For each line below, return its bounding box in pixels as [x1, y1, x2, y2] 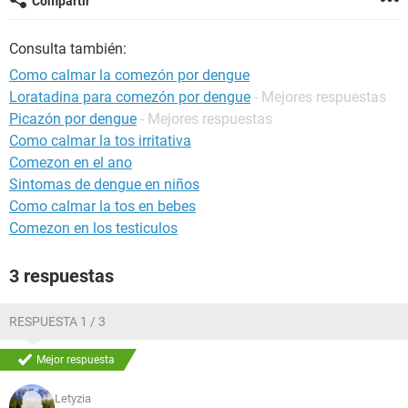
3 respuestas [9, 265, 114, 287]
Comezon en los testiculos [9, 219, 178, 237]
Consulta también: [9, 40, 127, 57]
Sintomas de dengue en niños [9, 176, 199, 193]
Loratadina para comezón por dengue [9, 88, 250, 106]
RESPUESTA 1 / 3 [9, 314, 106, 329]
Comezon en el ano [9, 154, 132, 171]
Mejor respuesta [36, 353, 115, 366]
